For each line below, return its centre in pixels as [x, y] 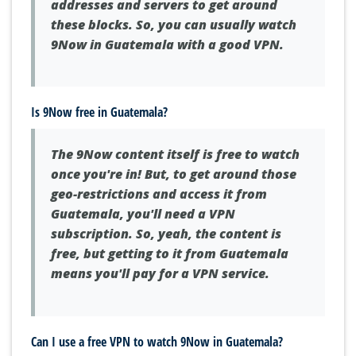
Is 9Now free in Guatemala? [99, 112]
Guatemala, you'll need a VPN [143, 214]
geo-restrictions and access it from [159, 194]
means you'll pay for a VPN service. [160, 274]
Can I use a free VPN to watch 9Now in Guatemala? [157, 342]
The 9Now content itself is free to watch [175, 155]
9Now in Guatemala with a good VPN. [167, 44]
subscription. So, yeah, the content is [166, 234]
